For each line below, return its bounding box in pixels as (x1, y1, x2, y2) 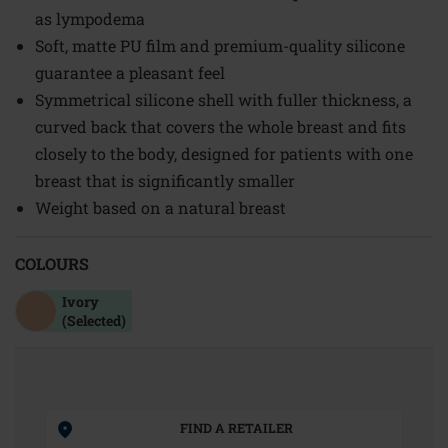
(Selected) (62, 311, 126, 330)
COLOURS (15, 253, 89, 274)
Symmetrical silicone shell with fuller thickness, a (35, 89, 412, 110)
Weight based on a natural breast (35, 197, 286, 218)
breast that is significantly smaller (35, 170, 295, 191)
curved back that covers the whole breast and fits (35, 116, 406, 137)
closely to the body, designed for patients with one (35, 143, 413, 164)
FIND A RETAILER (180, 419, 293, 437)
